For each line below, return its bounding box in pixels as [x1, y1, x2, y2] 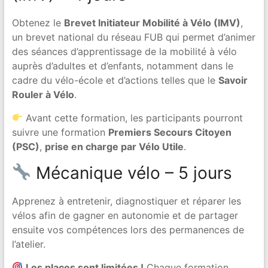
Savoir [218, 74, 248, 86]
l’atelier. [11, 237, 45, 250]
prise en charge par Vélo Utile [44, 140, 184, 153]
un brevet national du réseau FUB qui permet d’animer [11, 31, 255, 43]
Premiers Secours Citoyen [108, 126, 232, 138]
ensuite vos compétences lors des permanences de [11, 223, 244, 236]
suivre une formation [11, 126, 108, 138]
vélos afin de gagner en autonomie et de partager [11, 209, 238, 221]
